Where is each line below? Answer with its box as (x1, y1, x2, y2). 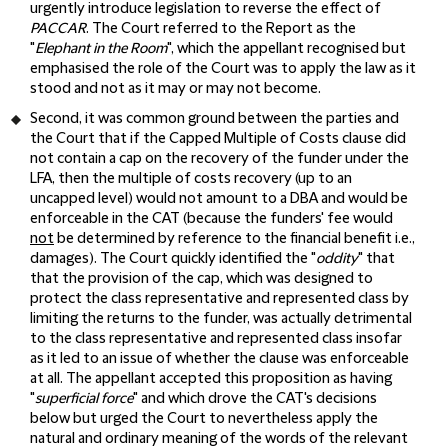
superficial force (35, 390, 133, 407)
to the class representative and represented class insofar (30, 330, 402, 347)
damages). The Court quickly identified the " (30, 250, 316, 267)
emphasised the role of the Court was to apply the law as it (30, 60, 416, 77)
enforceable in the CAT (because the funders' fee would (30, 210, 393, 227)
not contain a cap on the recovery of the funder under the (30, 150, 409, 167)
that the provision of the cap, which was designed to (30, 270, 373, 287)
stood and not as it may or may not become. (30, 80, 321, 97)
